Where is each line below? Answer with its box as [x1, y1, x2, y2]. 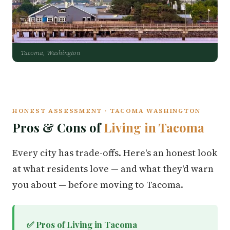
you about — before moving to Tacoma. [12, 178, 183, 191]
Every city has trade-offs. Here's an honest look [12, 146, 217, 159]
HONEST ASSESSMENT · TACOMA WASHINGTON [12, 106, 201, 115]
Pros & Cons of [12, 119, 104, 136]
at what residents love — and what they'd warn [12, 162, 214, 175]
